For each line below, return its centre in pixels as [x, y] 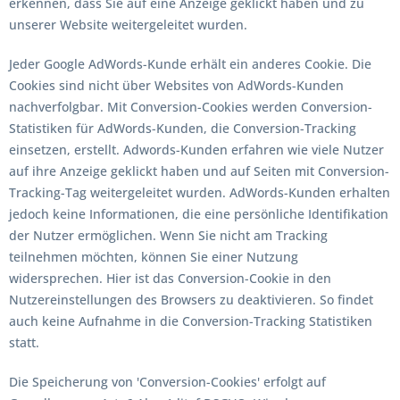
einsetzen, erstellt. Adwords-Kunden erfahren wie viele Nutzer [196, 150]
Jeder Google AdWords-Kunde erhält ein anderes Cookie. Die [190, 64]
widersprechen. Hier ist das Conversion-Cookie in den [170, 278]
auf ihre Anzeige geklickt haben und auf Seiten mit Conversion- [199, 171]
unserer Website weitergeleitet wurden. [128, 25]
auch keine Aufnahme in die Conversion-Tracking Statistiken [191, 321]
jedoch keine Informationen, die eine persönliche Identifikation [199, 214]
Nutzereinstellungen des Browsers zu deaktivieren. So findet [191, 300]
